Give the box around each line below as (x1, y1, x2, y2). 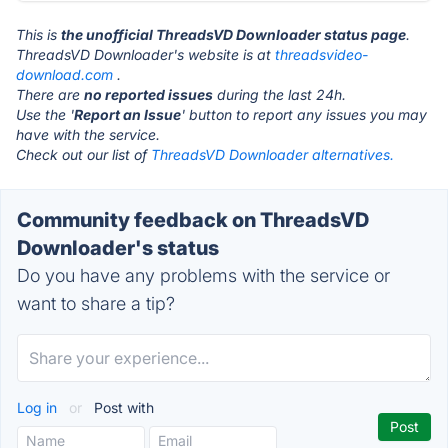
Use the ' (16, 106, 74, 123)
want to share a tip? (17, 293, 175, 314)
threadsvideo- (275, 46, 368, 63)
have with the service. (16, 126, 160, 143)
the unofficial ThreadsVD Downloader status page (61, 26, 406, 43)
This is (16, 26, 61, 43)
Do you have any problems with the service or (17, 265, 390, 286)
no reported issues (84, 86, 213, 103)
